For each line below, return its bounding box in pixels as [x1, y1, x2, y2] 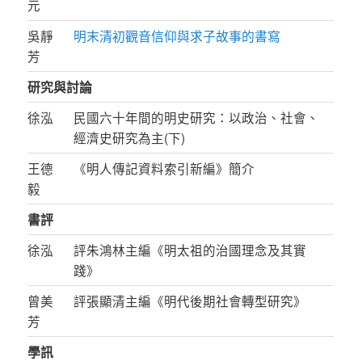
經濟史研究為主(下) [74, 128, 186, 146]
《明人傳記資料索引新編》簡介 [74, 158, 255, 177]
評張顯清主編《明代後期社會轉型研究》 [74, 291, 307, 309]
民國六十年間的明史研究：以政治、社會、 [74, 107, 320, 126]
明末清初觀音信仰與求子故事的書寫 [74, 26, 281, 44]
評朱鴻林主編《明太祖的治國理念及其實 [74, 240, 307, 259]
